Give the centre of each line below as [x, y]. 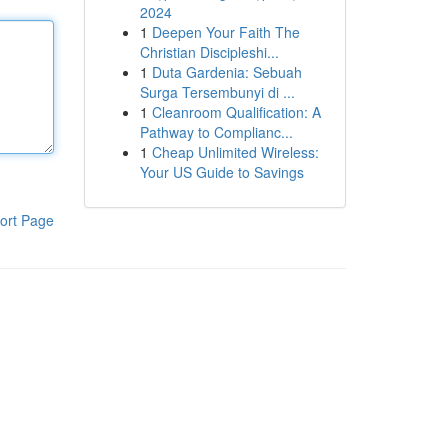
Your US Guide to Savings [221, 172]
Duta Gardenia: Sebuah [226, 72]
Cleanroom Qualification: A [236, 112]
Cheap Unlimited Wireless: [235, 152]
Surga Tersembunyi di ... [217, 92]
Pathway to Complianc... [216, 132]
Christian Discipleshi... [209, 52]
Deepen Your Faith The [225, 32]
